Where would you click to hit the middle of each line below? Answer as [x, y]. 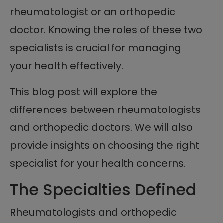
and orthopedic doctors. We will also [101, 127]
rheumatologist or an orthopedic [93, 12]
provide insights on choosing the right [105, 145]
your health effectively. [67, 65]
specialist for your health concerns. [98, 163]
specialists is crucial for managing [96, 48]
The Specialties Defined [103, 189]
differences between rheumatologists [105, 109]
